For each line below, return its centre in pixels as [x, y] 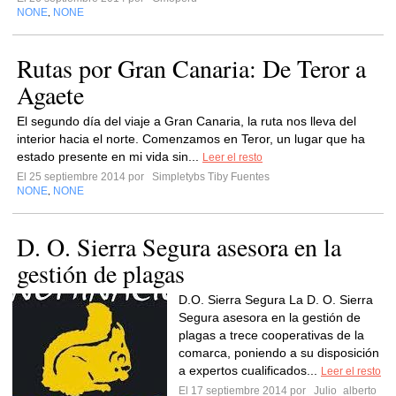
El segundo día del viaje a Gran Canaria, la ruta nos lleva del [187, 121]
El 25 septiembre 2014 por [83, 177]
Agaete [50, 95]
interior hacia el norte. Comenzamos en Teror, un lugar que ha [191, 139]
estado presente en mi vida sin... [110, 156]
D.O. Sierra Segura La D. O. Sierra [276, 300]
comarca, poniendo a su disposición [279, 353]
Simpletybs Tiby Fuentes [209, 177]
